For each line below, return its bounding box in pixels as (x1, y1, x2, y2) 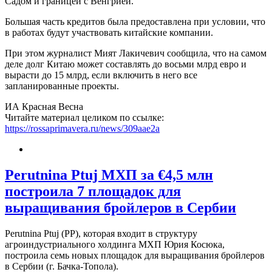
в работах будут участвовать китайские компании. (5, 27, 213, 38)
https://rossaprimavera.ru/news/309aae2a (5, 123, 160, 134)
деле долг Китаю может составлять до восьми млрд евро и (5, 59, 246, 70)
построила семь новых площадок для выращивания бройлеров (5, 250, 265, 260)
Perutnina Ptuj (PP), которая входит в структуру (5, 228, 197, 239)
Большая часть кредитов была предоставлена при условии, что (5, 16, 265, 27)
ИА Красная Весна (5, 101, 83, 112)
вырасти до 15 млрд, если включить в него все (5, 70, 197, 81)
